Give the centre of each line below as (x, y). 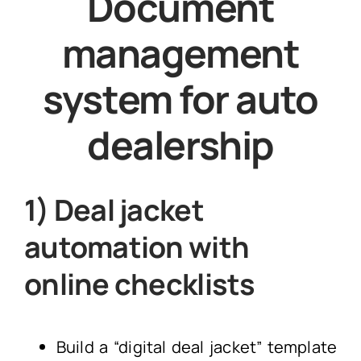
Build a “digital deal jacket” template (197, 346)
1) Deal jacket (114, 210)
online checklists (139, 284)
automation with (137, 247)
